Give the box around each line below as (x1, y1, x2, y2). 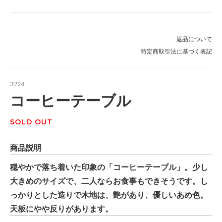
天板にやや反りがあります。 (10, 204, 113, 214)
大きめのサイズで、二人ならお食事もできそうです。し (10, 176, 208, 186)
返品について (176, 35, 212, 43)
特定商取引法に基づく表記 (141, 48, 212, 55)
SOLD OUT (10, 117, 53, 127)
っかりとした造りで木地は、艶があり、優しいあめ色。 (10, 190, 208, 200)
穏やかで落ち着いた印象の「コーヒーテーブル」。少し (10, 162, 208, 172)
